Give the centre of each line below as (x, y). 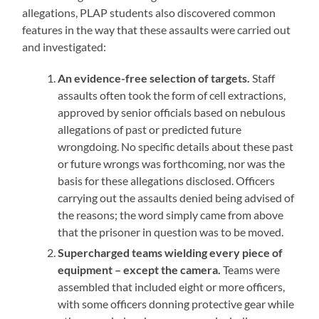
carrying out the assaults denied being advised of (176, 197)
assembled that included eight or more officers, (172, 286)
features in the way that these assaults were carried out (157, 29)
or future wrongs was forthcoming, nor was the (172, 163)
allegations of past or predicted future (150, 129)
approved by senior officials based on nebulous (172, 112)
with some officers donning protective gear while (176, 303)
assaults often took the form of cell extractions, (172, 95)
